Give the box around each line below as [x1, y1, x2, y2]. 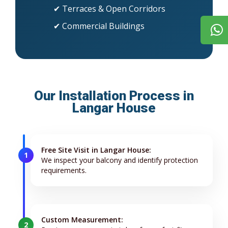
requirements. [41, 165, 87, 176]
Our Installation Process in [34, 88, 194, 104]
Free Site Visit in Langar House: [41, 145, 151, 155]
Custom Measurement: [41, 215, 123, 225]
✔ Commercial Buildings [53, 20, 145, 32]
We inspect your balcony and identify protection [41, 155, 198, 165]
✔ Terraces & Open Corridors [53, 3, 165, 15]
